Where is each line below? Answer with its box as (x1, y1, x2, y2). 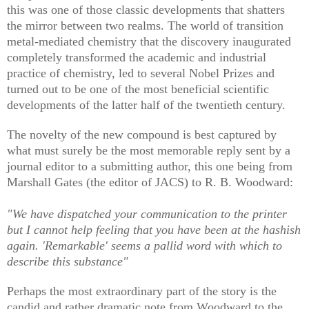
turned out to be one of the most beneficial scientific (7, 81, 269, 96)
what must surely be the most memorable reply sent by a (7, 143, 290, 157)
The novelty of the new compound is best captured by (7, 127, 277, 141)
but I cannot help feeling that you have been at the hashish (7, 222, 301, 237)
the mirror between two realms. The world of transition (7, 18, 283, 32)
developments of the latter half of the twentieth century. (7, 97, 289, 112)
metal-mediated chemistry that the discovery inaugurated (7, 34, 291, 48)
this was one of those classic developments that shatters (7, 2, 285, 17)
